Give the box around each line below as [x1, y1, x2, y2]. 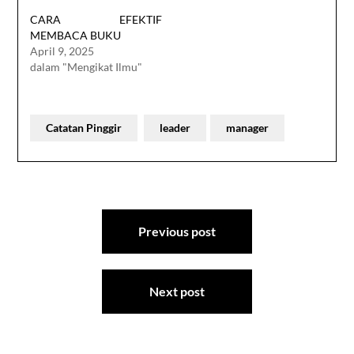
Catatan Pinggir [46, 120, 122, 134]
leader [160, 120, 191, 134]
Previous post [138, 223, 216, 239]
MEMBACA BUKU [30, 28, 122, 42]
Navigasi [17, 200, 103, 227]
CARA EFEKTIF [30, 12, 163, 26]
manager [226, 120, 269, 134]
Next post [149, 283, 205, 299]
